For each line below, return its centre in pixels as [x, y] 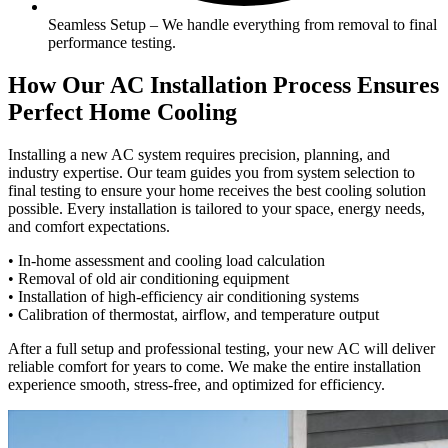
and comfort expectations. [89, 226]
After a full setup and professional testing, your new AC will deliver [221, 348]
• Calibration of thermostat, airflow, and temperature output [193, 314]
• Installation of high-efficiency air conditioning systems [183, 296]
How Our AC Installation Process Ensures [223, 84]
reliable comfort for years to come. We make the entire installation [214, 366]
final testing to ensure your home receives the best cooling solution [217, 190]
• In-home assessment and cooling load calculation [166, 260]
